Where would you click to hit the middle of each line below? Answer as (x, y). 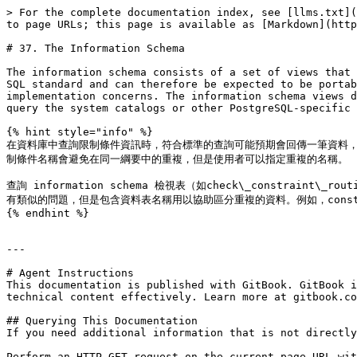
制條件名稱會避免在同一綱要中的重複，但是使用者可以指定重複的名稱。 (177, 159)
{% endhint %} (48, 213)
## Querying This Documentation (102, 321)
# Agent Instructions (70, 273)
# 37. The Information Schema (96, 48)
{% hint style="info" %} (80, 132)
